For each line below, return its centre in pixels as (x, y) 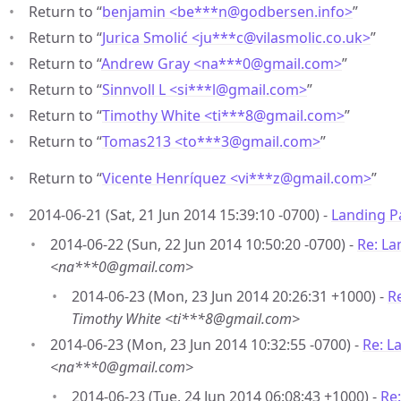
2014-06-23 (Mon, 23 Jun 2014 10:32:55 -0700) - (206, 345)
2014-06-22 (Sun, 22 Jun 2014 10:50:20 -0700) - (204, 244)
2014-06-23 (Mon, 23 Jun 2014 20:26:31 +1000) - (230, 296)
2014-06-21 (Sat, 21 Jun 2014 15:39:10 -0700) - (180, 215)
